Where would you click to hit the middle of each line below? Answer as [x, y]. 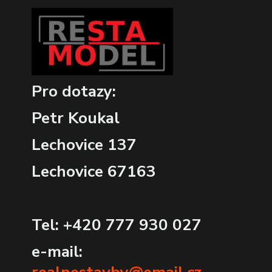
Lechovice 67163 [94, 172]
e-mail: [57, 252]
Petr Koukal [76, 118]
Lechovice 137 [84, 145]
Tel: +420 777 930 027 [117, 225]
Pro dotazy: [74, 92]
